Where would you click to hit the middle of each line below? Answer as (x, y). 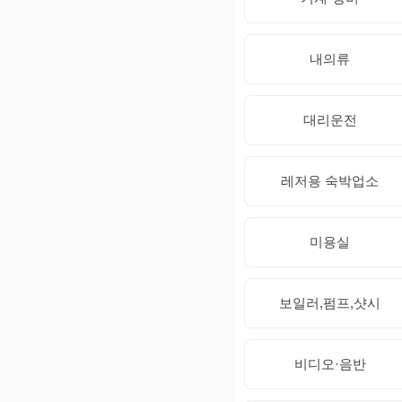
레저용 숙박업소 (330, 180)
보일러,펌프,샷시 (330, 302)
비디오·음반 (330, 363)
